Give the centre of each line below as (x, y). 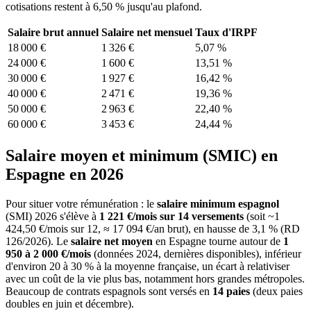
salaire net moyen (112, 242)
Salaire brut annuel (53, 33)
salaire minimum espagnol (218, 204)
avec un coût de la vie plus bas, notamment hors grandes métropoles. (155, 279)
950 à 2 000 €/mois (48, 254)
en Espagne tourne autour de (217, 242)
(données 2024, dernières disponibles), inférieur (196, 254)
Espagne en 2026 (65, 175)
